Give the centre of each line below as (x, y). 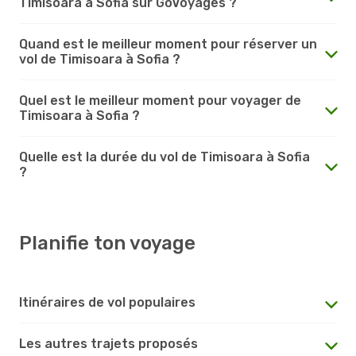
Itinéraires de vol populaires (107, 302)
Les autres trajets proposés (108, 343)
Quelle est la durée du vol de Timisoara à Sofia (164, 157)
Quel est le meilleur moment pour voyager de (160, 100)
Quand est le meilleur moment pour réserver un (168, 44)
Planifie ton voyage (107, 243)
